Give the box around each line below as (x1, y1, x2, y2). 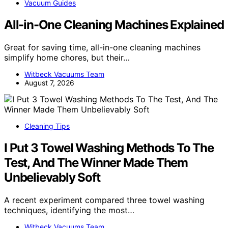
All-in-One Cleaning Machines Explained (4, 17, 224, 33)
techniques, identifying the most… (4, 205, 134, 215)
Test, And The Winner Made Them (4, 155, 188, 170)
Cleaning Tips (24, 121, 70, 130)
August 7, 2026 (24, 78, 74, 87)
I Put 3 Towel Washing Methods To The (4, 140, 214, 155)
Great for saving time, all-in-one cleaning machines (4, 42, 201, 52)
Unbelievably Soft (4, 169, 100, 185)
